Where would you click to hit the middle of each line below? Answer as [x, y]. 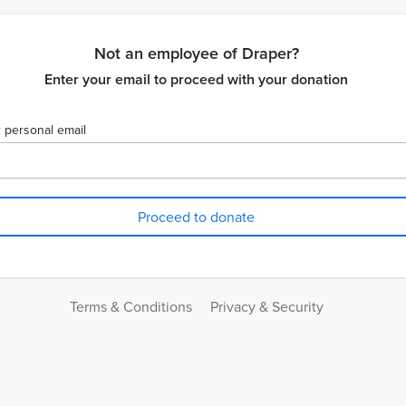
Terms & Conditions [130, 307]
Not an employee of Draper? [196, 53]
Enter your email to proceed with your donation [196, 80]
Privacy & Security [266, 307]
